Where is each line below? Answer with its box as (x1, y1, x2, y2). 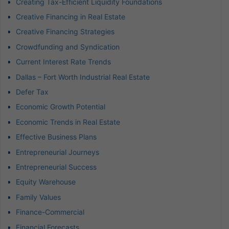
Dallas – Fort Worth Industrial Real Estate (16, 72, 150, 81)
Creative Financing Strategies (16, 27, 114, 36)
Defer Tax (16, 87, 49, 96)
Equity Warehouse (16, 177, 76, 187)
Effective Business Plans (16, 132, 97, 142)
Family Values (16, 192, 61, 201)
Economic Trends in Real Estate (16, 117, 120, 126)
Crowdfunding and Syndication (16, 42, 120, 51)
